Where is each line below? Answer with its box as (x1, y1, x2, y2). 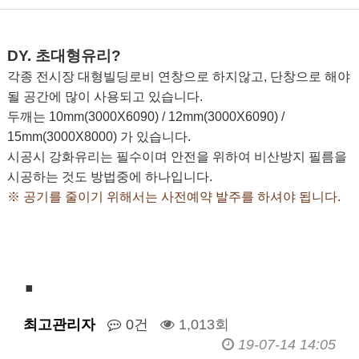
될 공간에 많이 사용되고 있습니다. (6, 90, 203, 103)
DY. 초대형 (6, 47, 81, 64)
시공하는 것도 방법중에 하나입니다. (6, 170, 212, 184)
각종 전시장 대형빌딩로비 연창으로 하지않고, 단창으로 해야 (6, 70, 350, 83)
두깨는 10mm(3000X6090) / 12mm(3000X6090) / (6, 110, 284, 123)
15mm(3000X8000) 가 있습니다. (6, 130, 191, 143)
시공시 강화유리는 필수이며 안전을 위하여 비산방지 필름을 (6, 150, 347, 163)
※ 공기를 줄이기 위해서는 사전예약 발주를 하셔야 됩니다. (6, 190, 341, 204)
